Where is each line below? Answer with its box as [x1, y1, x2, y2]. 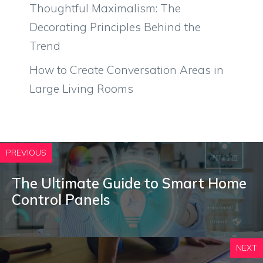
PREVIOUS [6, 147, 46, 159]
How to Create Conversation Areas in [29, 63, 224, 77]
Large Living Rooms [29, 82, 133, 96]
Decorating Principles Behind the [29, 19, 201, 34]
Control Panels [12, 191, 110, 209]
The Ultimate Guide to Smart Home [12, 174, 247, 193]
